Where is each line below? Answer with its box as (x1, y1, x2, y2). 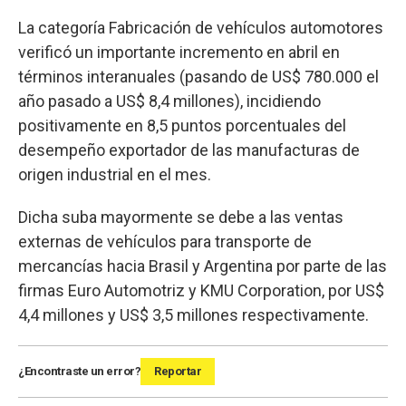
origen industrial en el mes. (18, 164, 211, 184)
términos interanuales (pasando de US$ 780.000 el (18, 66, 379, 86)
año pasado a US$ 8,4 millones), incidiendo (18, 91, 321, 111)
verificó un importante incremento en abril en (18, 42, 340, 62)
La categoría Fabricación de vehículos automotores (18, 17, 383, 37)
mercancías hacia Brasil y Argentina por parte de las (18, 256, 387, 275)
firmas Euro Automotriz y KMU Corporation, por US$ (18, 280, 384, 300)
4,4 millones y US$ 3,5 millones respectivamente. (18, 304, 369, 324)
